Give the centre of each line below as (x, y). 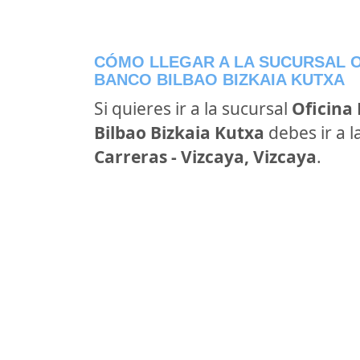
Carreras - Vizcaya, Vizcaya (205, 157)
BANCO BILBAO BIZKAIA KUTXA (219, 80)
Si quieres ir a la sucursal (193, 108)
